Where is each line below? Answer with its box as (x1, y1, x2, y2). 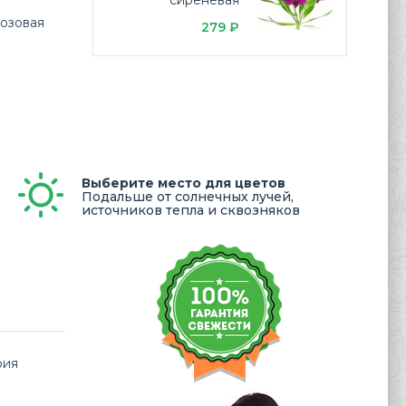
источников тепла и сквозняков (82, 202, 300, 218)
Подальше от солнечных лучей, (82, 188, 294, 205)
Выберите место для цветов (82, 175, 285, 191)
